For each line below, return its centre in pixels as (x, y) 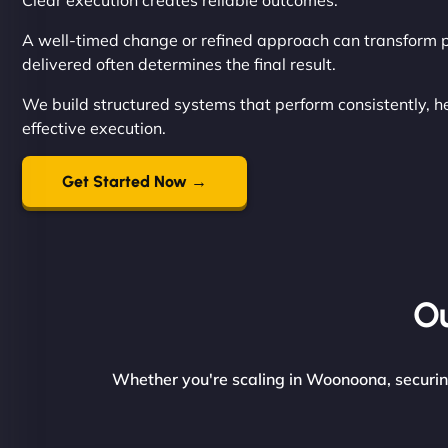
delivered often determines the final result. (179, 64)
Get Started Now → (134, 181)
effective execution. (94, 128)
